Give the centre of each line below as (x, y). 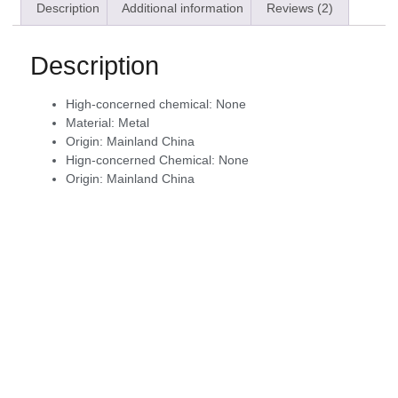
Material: (92, 122)
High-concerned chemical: (141, 103)
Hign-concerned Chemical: (142, 159)
